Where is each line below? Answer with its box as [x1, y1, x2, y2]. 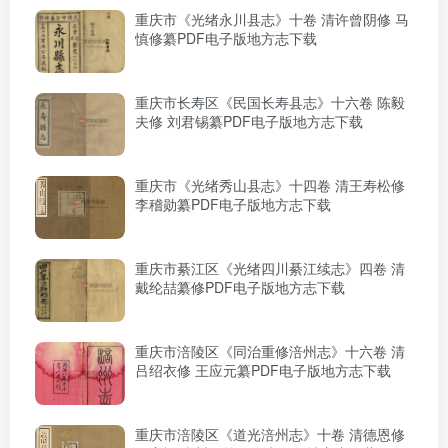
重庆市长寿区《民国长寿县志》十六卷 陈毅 [135, 92, 405, 113]
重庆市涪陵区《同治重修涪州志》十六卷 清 [135, 341, 405, 362]
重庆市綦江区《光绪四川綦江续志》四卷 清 [135, 258, 405, 279]
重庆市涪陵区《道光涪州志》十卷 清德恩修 [135, 424, 405, 445]
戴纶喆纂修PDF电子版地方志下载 [135, 277, 345, 298]
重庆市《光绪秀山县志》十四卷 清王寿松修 [135, 175, 405, 196]
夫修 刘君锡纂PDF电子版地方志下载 [135, 111, 363, 132]
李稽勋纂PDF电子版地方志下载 [135, 194, 331, 215]
